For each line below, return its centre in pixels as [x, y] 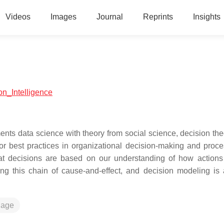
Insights [206, 17]
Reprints [158, 17]
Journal [109, 17]
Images [63, 17]
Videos [18, 17]
